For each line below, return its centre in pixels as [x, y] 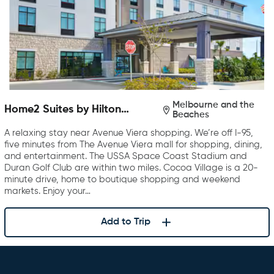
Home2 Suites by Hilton [63, 110]
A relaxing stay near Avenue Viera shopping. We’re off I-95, [129, 133]
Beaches [191, 114]
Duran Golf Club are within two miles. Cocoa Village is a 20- [131, 168]
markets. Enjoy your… [47, 191]
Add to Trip [125, 222]
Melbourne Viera [46, 123]
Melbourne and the [213, 105]
